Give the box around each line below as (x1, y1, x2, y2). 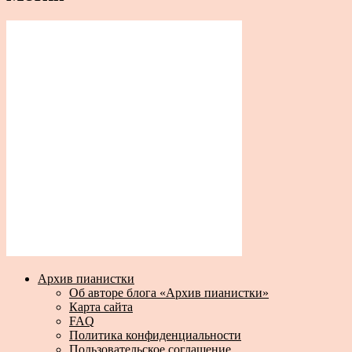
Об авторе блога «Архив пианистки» (69, 286, 269, 300)
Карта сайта (69, 300, 133, 314)
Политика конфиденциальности (69, 328, 241, 343)
